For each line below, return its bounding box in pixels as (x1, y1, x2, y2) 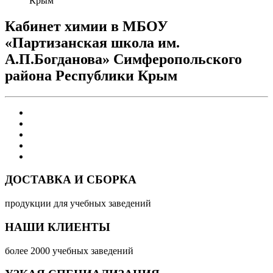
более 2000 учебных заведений (5, 245, 133, 256)
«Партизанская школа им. (5, 34, 180, 51)
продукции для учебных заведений (5, 198, 151, 209)
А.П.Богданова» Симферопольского (5, 51, 242, 67)
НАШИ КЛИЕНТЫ (5, 220, 110, 233)
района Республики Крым (5, 67, 177, 83)
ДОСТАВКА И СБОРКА (5, 173, 136, 186)
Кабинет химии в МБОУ (5, 18, 168, 34)
